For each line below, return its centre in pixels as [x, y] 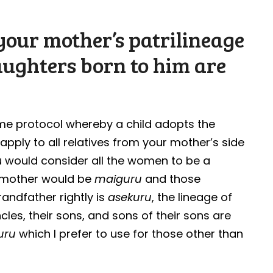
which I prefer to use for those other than [131, 233]
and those [173, 179]
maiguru [120, 179]
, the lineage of [192, 197]
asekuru [130, 197]
